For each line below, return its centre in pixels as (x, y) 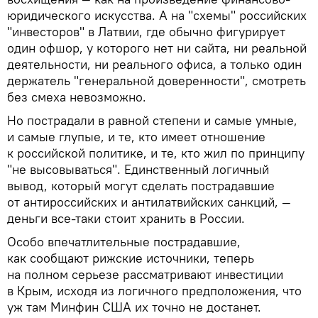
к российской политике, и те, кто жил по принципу (156, 153)
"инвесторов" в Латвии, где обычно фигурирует (146, 31)
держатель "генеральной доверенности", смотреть (157, 80)
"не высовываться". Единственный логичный (138, 169)
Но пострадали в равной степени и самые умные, (152, 120)
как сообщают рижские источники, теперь (131, 258)
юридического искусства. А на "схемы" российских (157, 15)
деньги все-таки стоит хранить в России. (126, 218)
